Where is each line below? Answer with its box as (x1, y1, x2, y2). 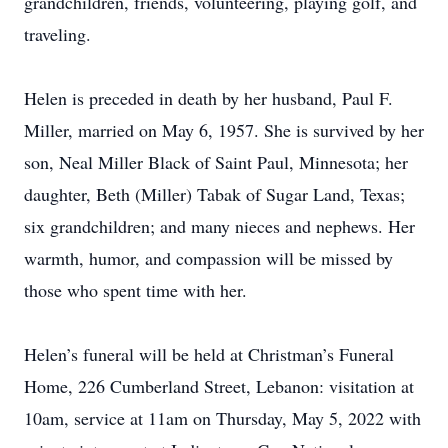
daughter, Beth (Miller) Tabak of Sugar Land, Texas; (24, 182, 405, 206)
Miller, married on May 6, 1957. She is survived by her (24, 118, 424, 142)
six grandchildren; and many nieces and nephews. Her (24, 214, 415, 238)
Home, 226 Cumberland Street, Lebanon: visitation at (24, 374, 414, 398)
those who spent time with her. (24, 278, 247, 302)
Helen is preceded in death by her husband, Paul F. (24, 86, 393, 110)
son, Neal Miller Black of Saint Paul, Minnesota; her (24, 150, 408, 174)
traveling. (24, 22, 91, 46)
